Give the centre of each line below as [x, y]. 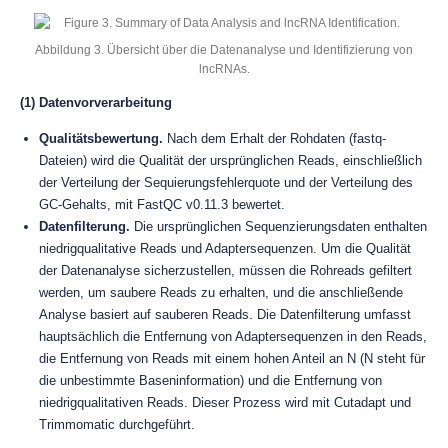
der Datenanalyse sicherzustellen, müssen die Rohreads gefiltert [225, 270]
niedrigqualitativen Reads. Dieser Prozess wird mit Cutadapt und [225, 402]
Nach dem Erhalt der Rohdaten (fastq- [274, 138]
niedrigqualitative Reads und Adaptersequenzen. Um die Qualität [225, 248]
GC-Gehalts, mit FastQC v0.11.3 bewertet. [162, 204]
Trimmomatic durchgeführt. [117, 424]
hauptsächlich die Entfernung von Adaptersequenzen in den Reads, [233, 336]
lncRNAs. [224, 68]
